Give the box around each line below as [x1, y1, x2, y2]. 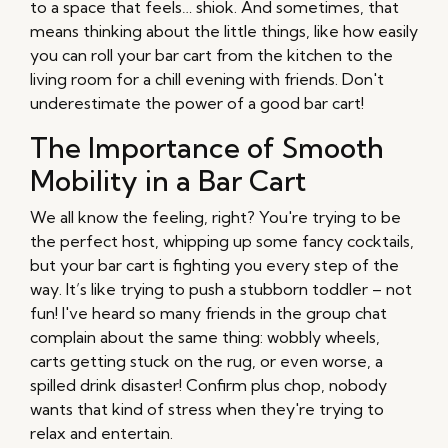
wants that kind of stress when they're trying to [30, 399, 384, 420]
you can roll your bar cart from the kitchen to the [30, 45, 393, 66]
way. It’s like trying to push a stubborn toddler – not [30, 279, 412, 300]
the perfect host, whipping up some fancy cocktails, [30, 231, 414, 252]
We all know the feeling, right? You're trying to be [30, 207, 401, 228]
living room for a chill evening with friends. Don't [30, 69, 384, 90]
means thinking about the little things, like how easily [30, 21, 418, 42]
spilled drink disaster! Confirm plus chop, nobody [30, 375, 387, 396]
